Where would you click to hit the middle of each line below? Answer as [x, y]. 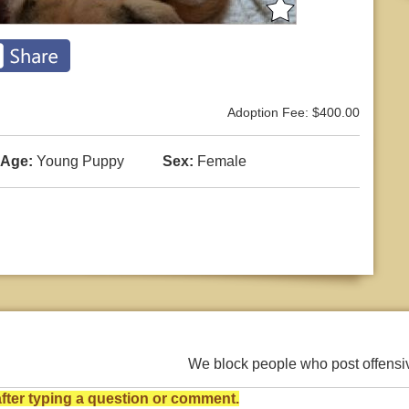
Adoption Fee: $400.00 [294, 112]
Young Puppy [79, 162]
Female [220, 162]
